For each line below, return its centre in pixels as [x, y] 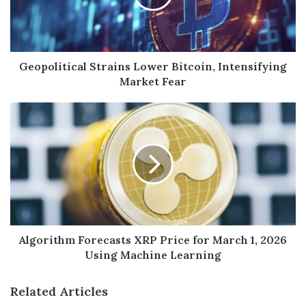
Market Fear [153, 82]
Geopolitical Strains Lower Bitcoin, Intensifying [153, 67]
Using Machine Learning [153, 255]
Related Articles [59, 292]
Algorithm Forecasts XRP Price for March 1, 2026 [153, 240]
